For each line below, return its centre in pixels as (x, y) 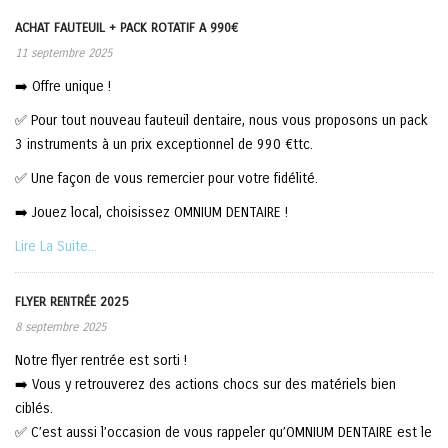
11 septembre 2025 (63, 53)
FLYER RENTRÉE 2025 (71, 302)
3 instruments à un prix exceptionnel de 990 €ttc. (164, 144)
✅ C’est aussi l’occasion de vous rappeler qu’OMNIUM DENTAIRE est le (223, 432)
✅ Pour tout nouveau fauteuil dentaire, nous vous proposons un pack (221, 120)
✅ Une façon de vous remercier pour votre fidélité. (166, 178)
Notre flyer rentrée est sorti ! (101, 360)
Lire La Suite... (56, 246)
